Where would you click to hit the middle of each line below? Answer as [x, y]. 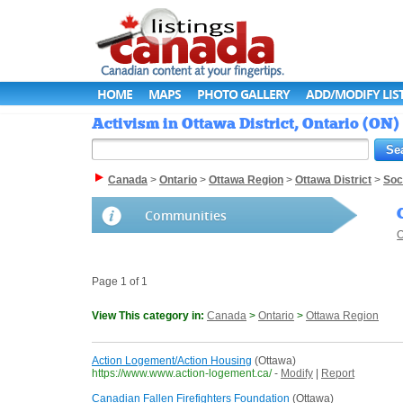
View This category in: [149, 316]
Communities [186, 216]
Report [338, 374]
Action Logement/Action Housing [172, 361]
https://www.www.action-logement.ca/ [182, 374]
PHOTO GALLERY [243, 94]
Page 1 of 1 [120, 282]
